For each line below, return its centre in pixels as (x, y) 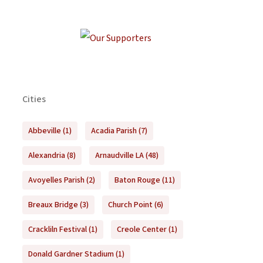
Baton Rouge (137, 181)
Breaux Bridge (53, 205)
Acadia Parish (114, 131)
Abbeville (44, 131)
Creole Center (141, 230)
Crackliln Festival (57, 230)
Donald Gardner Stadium (71, 254)
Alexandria (46, 156)
